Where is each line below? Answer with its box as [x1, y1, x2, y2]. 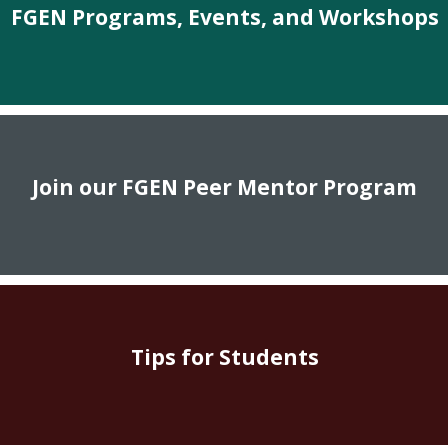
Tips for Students [130, 342, 319, 371]
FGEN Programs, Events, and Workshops [10, 2, 439, 31]
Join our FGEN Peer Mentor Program [32, 172, 418, 201]
